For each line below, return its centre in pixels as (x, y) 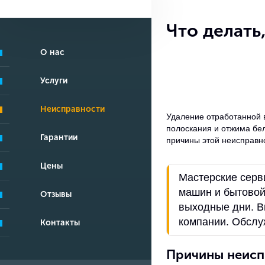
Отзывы (56, 194)
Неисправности (72, 109)
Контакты (60, 223)
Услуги (54, 81)
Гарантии (59, 138)
